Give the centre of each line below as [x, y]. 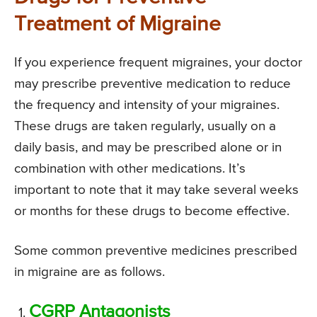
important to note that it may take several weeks [156, 190]
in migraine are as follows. [91, 272]
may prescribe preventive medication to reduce [152, 84]
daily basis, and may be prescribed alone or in [148, 148]
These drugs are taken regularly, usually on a [145, 127]
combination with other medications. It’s [130, 169]
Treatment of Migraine [117, 25]
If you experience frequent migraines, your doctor [158, 63]
